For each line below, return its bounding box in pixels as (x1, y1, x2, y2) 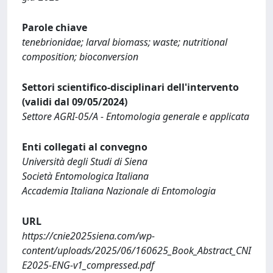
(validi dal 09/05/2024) (22, 94, 127, 108)
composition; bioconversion (22, 49, 138, 63)
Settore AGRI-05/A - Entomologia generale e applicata (22, 109, 249, 123)
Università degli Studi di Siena (22, 154, 147, 168)
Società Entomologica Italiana (22, 169, 149, 183)
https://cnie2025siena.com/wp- (22, 229, 155, 243)
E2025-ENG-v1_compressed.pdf (22, 258, 154, 272)
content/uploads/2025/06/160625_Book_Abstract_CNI (22, 243, 251, 257)
